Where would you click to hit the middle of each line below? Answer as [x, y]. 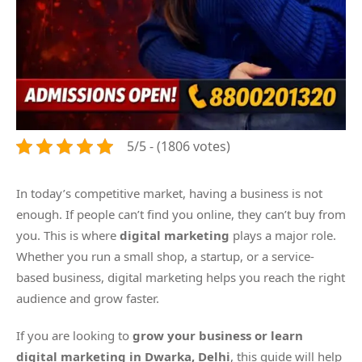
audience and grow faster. [88, 299]
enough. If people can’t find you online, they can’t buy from [181, 215]
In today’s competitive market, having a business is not [169, 194]
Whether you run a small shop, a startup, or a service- [165, 257]
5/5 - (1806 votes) [179, 147]
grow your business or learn [218, 336]
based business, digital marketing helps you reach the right [181, 278]
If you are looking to [74, 336]
